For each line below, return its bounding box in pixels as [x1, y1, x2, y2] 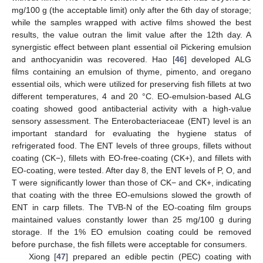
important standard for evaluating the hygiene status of [12, 128, 251, 138]
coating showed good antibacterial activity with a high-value [12, 103, 251, 113]
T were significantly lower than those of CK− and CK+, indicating [12, 177, 251, 187]
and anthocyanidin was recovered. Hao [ [12, 54, 175, 64]
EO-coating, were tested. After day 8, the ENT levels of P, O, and [12, 165, 251, 175]
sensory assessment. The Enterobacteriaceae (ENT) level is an [12, 116, 251, 126]
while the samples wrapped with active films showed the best [12, 17, 251, 27]
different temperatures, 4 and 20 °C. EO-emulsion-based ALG [12, 91, 251, 101]
